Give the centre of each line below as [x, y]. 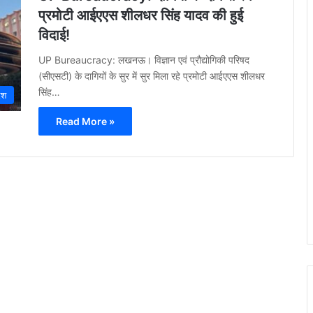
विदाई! [54, 35]
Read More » [85, 121]
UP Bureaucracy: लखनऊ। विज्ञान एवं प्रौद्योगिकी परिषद [144, 60]
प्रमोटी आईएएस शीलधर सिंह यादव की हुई [141, 15]
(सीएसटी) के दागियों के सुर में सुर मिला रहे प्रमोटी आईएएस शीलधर [152, 76]
